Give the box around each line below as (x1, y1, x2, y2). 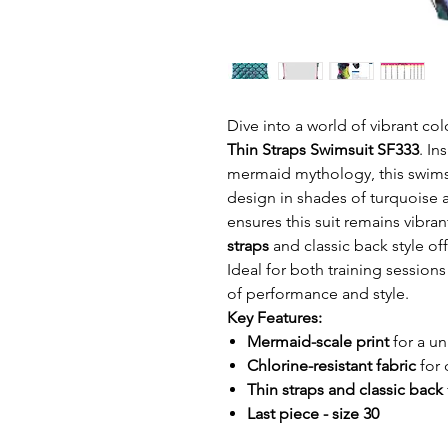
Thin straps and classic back (247, 379, 443, 399)
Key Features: (227, 307, 322, 327)
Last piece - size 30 (247, 403, 379, 423)
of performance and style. (227, 283, 409, 303)
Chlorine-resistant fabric (247, 355, 416, 375)
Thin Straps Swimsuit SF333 (227, 139, 419, 159)
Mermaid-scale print (247, 331, 389, 351)
